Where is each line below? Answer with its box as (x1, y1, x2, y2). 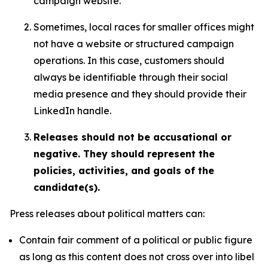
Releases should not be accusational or (33, 131, 232, 143)
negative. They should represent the (33, 148, 215, 160)
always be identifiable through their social (33, 71, 228, 83)
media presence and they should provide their (33, 88, 246, 100)
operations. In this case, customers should (33, 54, 224, 66)
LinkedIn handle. (33, 105, 111, 117)
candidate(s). (33, 181, 100, 193)
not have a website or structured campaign (33, 38, 234, 50)
